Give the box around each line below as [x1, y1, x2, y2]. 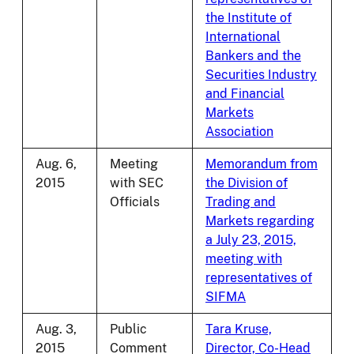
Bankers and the [205, 48, 301, 64]
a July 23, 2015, [205, 232, 296, 248]
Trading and [205, 194, 276, 210]
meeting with [205, 251, 282, 267]
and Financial [205, 86, 284, 102]
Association [205, 124, 273, 140]
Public [110, 322, 147, 337]
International [205, 29, 281, 45]
